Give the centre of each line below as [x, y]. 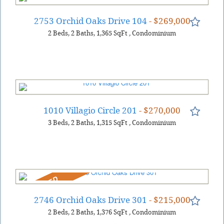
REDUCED [41, 186]
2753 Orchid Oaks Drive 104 [90, 21]
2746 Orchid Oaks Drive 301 [90, 200]
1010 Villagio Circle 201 [90, 110]
